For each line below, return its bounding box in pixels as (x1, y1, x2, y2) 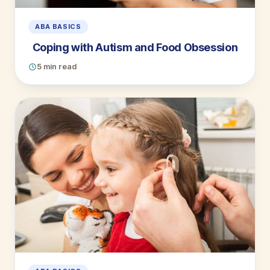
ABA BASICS (35, 22, 81, 31)
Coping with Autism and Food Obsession (32, 41, 238, 54)
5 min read (37, 62, 77, 72)
